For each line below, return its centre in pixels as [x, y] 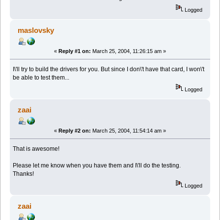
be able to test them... [41, 78]
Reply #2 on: [75, 131]
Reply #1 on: [75, 51]
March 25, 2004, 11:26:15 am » [128, 51]
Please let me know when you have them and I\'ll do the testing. [97, 166]
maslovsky [36, 30]
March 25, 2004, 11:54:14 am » [128, 131]
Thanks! [24, 174]
